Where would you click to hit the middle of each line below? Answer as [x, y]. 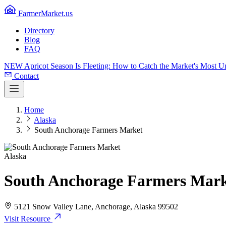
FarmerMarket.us [45, 13]
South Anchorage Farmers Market [88, 130]
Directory [39, 31]
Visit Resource [27, 218]
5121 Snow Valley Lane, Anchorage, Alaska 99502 [95, 206]
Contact [26, 76]
